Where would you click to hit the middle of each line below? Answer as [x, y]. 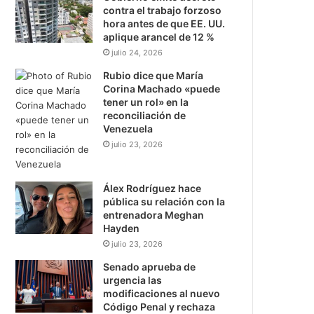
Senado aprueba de [150, 267]
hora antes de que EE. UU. [164, 23]
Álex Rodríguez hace [152, 188]
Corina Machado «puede [162, 89]
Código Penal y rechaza [159, 307]
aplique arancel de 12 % [159, 37]
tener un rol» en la [146, 102]
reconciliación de [145, 115]
